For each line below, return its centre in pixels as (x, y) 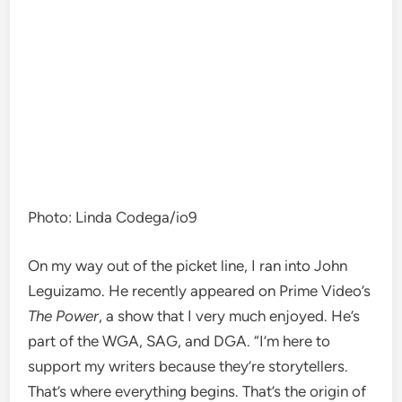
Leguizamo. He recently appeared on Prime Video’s (200, 290)
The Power (64, 315)
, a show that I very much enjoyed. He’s (230, 315)
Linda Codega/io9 (137, 218)
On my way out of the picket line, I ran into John (188, 265)
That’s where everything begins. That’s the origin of (197, 391)
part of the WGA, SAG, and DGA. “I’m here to (179, 341)
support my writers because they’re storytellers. (188, 366)
